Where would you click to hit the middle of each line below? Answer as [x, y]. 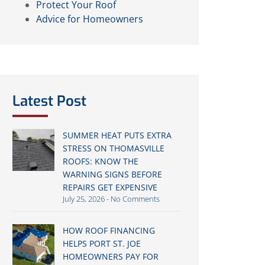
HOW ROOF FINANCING [109, 230]
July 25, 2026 [84, 199]
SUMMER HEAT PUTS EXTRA [117, 135]
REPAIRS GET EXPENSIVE [110, 187]
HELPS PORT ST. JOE [101, 243]
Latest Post [50, 101]
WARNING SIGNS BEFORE [112, 174]
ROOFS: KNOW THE [100, 161]
